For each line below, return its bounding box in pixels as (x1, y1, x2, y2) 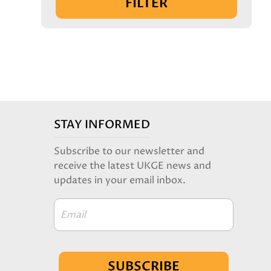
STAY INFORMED (54, 117, 151, 132)
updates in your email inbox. (54, 174, 186, 187)
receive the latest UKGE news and (54, 159, 212, 172)
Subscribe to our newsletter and (54, 145, 205, 158)
